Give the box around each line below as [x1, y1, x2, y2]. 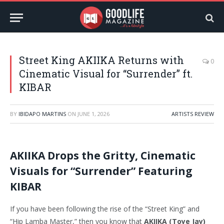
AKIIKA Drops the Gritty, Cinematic [10, 148, 195, 162]
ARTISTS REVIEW [171, 110, 214, 117]
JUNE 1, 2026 [77, 110, 109, 117]
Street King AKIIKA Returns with [19, 53, 184, 66]
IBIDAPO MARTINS [18, 110, 66, 117]
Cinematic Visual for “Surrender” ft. [19, 67, 192, 80]
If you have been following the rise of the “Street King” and [10, 203, 199, 213]
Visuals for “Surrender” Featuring [10, 164, 192, 178]
